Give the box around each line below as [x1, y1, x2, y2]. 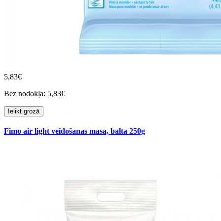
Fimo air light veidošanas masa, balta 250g [4, 126, 145, 135]
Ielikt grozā [8, 107, 39, 115]
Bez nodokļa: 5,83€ [4, 89, 65, 98]
